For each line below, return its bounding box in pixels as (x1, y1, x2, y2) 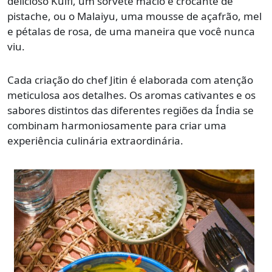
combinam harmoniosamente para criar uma (7, 118, 226, 133)
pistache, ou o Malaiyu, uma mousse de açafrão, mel (7, 9, 262, 24)
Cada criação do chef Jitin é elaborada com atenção (7, 73, 253, 87)
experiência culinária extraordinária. (7, 134, 183, 148)
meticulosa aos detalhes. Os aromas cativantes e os (7, 88, 256, 103)
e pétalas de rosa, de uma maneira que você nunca (7, 24, 255, 39)
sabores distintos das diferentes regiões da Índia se (7, 103, 254, 118)
